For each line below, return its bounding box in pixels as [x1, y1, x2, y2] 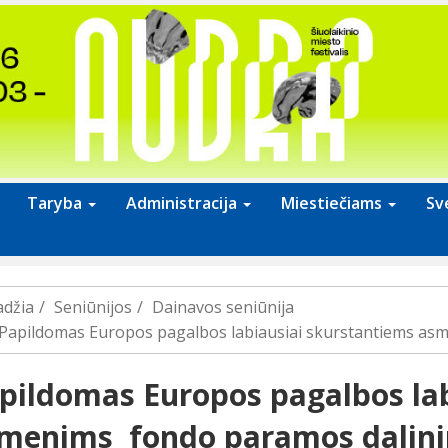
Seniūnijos [53, 296, 132, 319]
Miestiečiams [281, 192, 386, 215]
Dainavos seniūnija [151, 296, 294, 319]
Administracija [126, 192, 241, 215]
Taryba [27, 192, 86, 215]
